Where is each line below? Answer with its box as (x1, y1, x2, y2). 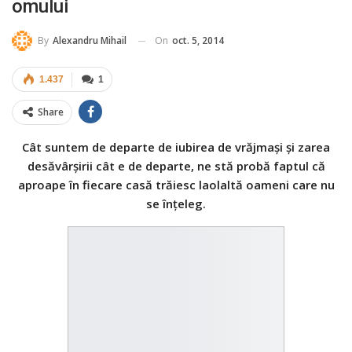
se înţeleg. (146, 196, 206, 212)
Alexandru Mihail (53, 34, 126, 48)
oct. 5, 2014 (172, 33, 224, 47)
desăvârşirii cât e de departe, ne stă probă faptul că (27, 158, 325, 174)
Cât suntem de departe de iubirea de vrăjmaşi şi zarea (22, 139, 330, 156)
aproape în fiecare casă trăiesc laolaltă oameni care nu (17, 177, 335, 193)
